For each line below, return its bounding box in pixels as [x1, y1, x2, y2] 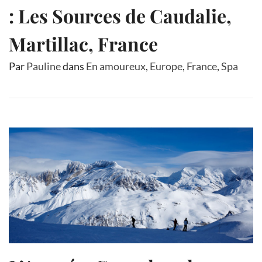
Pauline [26, 59, 61, 73]
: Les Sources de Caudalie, [9, 2, 232, 28]
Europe [150, 59, 182, 73]
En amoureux [86, 59, 146, 73]
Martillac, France [9, 30, 158, 56]
